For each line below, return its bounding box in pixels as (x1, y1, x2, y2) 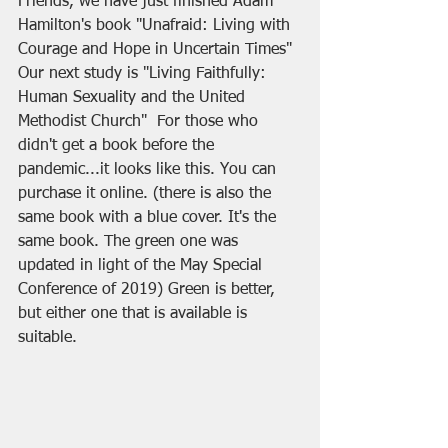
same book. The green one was (18, 234, 243, 250)
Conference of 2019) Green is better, (18, 282, 280, 298)
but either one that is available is (18, 306, 252, 322)
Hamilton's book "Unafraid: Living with (18, 18, 295, 34)
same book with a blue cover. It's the (18, 210, 281, 226)
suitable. (18, 330, 77, 346)
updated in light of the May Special (18, 258, 267, 274)
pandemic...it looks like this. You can (18, 162, 281, 178)
